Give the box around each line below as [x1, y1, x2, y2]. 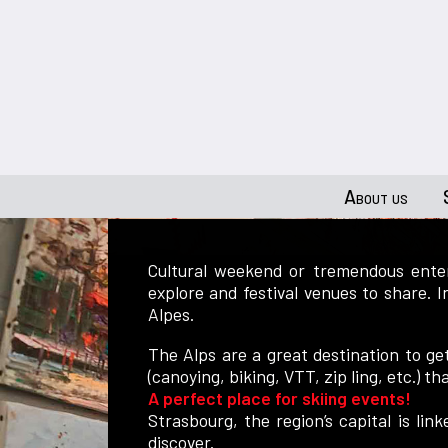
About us [344, 185, 409, 208]
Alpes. [147, 303, 198, 325]
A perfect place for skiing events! [147, 386, 411, 409]
